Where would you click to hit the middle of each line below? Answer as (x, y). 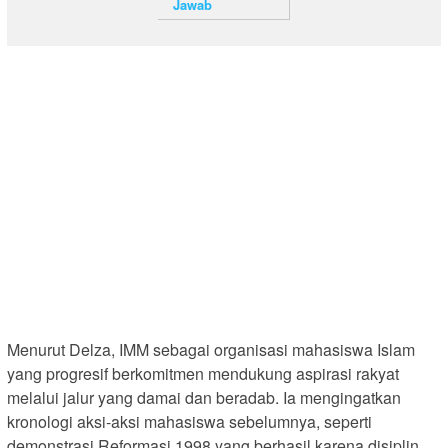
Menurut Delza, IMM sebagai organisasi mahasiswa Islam (211, 350)
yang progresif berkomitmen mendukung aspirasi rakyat (203, 374)
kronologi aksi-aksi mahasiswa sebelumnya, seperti (189, 422)
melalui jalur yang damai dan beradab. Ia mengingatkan (204, 398)
